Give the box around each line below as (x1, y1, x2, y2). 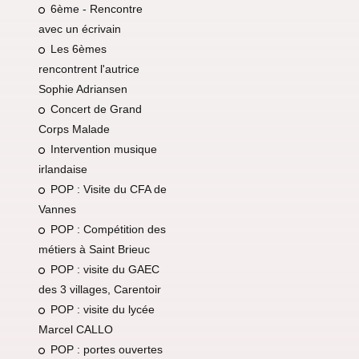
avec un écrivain (38, 22, 121, 35)
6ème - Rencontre (50, 2, 143, 15)
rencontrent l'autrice (38, 62, 139, 75)
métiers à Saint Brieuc (38, 242, 150, 256)
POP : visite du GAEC (50, 262, 159, 276)
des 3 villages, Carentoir (38, 282, 161, 296)
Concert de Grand (50, 102, 142, 115)
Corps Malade (38, 122, 110, 135)
